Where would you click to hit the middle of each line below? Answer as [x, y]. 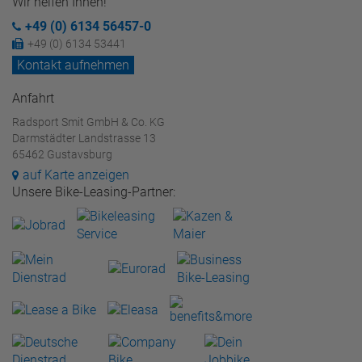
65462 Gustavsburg [62, 154]
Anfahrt [33, 98]
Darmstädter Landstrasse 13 [84, 138]
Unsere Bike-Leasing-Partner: [94, 192]
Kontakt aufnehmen [73, 65]
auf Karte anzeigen [76, 175]
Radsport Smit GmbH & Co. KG [88, 122]
